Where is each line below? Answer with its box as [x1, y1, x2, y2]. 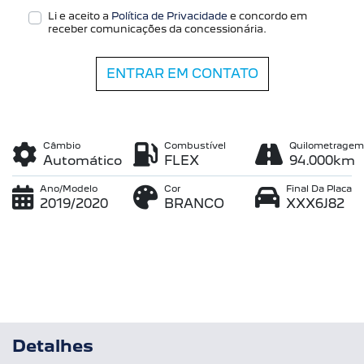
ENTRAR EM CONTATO [106, 66, 258, 82]
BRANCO [164, 196, 225, 212]
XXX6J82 [285, 196, 344, 212]
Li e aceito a [48, 10, 111, 23]
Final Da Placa [285, 183, 352, 195]
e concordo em [227, 10, 307, 23]
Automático [43, 153, 122, 169]
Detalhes [12, 336, 93, 357]
